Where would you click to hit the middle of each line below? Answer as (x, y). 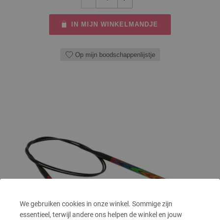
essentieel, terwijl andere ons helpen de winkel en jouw (101, 215)
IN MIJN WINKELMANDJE (115, 25)
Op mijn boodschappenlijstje (115, 55)
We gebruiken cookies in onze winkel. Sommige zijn (96, 204)
